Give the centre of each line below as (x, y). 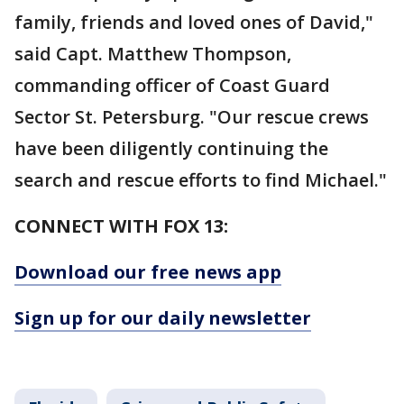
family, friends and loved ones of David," (194, 23)
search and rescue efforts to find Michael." (201, 180)
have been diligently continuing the (171, 149)
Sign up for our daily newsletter (163, 318)
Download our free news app (148, 272)
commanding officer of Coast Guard (172, 86)
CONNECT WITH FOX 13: (121, 226)
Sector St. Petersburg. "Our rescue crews (192, 117)
